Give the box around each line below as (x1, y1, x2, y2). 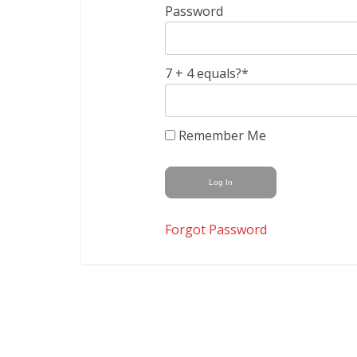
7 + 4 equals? (165, 65, 241, 82)
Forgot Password (165, 221, 267, 238)
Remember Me (175, 127, 266, 144)
